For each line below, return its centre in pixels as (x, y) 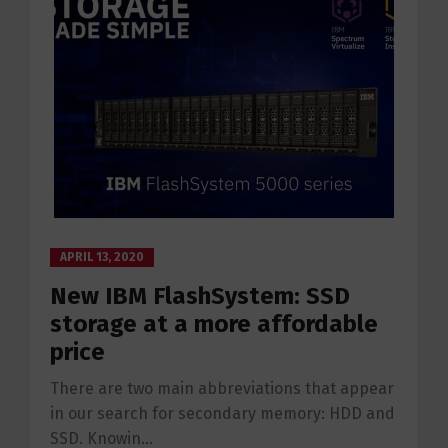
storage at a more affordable (214, 323)
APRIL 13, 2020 (102, 256)
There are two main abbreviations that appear (222, 388)
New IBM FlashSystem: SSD (200, 295)
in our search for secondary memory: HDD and (222, 413)
